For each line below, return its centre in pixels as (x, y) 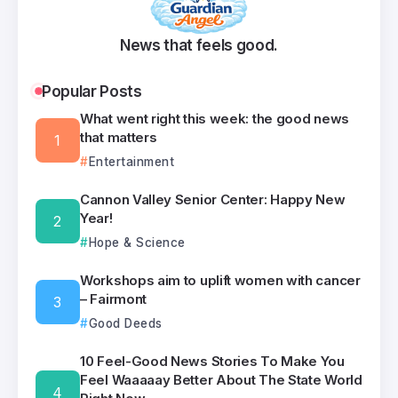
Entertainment (131, 161)
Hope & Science (137, 242)
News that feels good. (199, 44)
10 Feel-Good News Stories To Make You (212, 361)
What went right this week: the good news (215, 118)
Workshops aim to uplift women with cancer (220, 280)
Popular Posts (92, 91)
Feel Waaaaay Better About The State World (221, 379)
